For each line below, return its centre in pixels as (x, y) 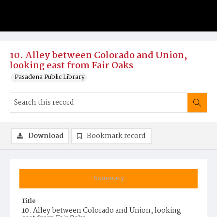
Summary (108, 178)
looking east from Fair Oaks (71, 66)
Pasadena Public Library (50, 77)
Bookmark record (116, 136)
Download (46, 136)
